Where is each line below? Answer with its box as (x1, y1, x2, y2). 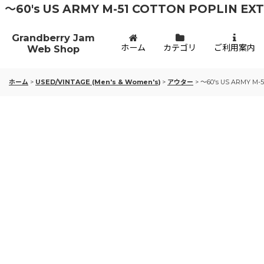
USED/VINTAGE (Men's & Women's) (35, 78, 160, 86)
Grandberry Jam (11, 31, 95, 44)
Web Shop (27, 42, 80, 55)
